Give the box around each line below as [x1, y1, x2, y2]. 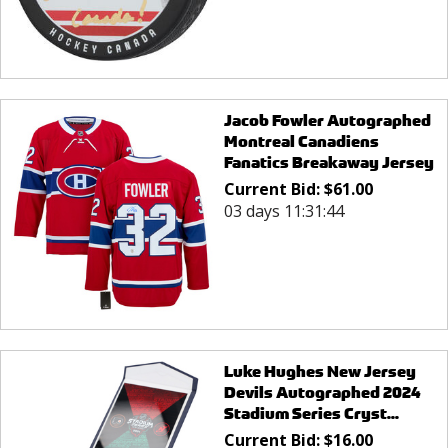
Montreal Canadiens [223, 130, 379, 152]
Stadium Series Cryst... [223, 403, 399, 425]
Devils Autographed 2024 [223, 382, 421, 404]
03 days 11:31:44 [223, 199, 344, 222]
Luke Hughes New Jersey [223, 361, 416, 383]
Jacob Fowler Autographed [223, 109, 431, 131]
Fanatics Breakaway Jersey [223, 151, 434, 173]
